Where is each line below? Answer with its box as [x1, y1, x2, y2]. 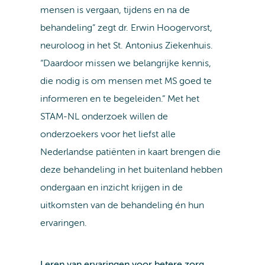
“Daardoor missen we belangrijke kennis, [40, 59, 211, 69]
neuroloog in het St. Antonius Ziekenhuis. [40, 41, 213, 51]
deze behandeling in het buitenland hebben [40, 166, 222, 176]
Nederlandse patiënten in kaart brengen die [40, 148, 221, 158]
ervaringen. [40, 219, 87, 229]
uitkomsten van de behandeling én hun [40, 201, 204, 211]
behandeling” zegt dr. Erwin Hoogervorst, [40, 24, 212, 34]
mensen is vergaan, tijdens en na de [40, 6, 190, 16]
